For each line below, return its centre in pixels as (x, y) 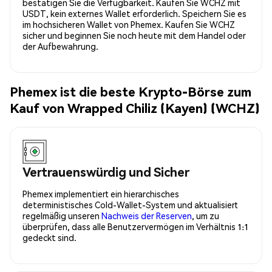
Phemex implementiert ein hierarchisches (101, 193)
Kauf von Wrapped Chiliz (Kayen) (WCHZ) (135, 108)
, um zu (206, 215)
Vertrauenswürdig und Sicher (106, 172)
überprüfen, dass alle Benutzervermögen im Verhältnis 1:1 (135, 226)
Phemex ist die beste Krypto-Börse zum (131, 92)
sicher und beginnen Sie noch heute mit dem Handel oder (134, 35)
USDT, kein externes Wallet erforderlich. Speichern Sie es (134, 13)
